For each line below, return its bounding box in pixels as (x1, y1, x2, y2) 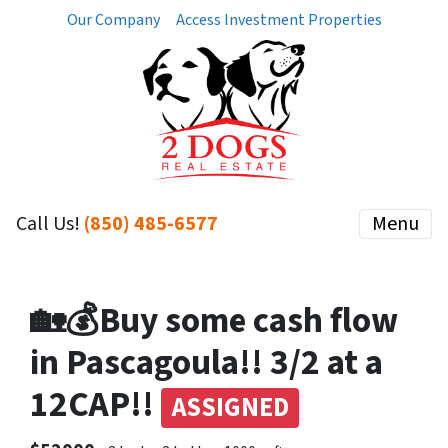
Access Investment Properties (175, 9, 382, 31)
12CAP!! (30, 380, 161, 430)
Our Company (66, 9, 160, 31)
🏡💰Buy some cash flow (30, 296, 398, 346)
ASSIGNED (171, 389, 289, 427)
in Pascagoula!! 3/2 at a (30, 338, 383, 388)
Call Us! (16, 210, 84, 238)
